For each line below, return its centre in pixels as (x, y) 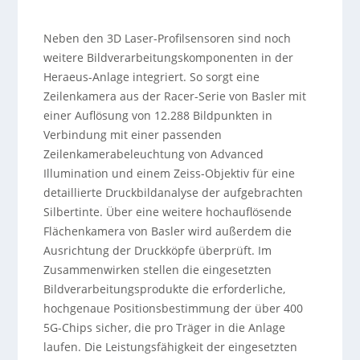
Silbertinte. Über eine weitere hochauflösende (167, 212)
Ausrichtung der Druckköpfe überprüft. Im (157, 250)
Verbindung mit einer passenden (132, 135)
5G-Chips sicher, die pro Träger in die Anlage (164, 327)
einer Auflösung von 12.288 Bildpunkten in (157, 115)
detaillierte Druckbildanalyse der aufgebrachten (173, 192)
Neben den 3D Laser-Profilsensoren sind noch (167, 38)
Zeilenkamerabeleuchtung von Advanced (153, 154)
